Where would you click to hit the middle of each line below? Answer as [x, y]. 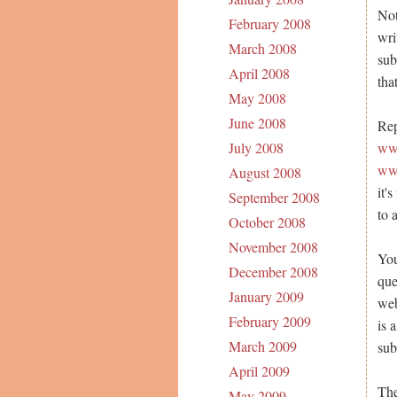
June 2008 [257, 123]
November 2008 [273, 247]
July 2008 [256, 148]
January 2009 [266, 297]
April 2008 [259, 74]
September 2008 [274, 198]
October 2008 [267, 222]
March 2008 [262, 49]
